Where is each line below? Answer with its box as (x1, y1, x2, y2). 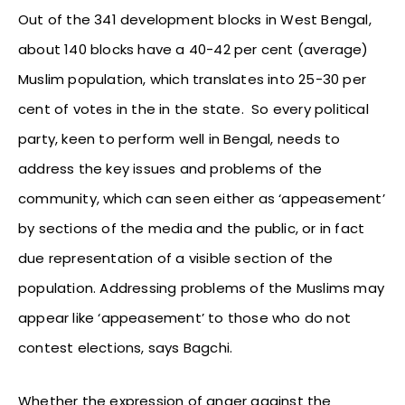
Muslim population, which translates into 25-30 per (18, 70, 367, 89)
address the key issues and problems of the (18, 159, 323, 179)
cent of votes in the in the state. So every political (18, 99, 369, 119)
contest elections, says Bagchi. (18, 338, 233, 358)
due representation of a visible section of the (18, 249, 334, 268)
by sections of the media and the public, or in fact (18, 219, 365, 239)
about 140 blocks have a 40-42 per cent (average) (18, 40, 369, 60)
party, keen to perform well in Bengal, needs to (18, 129, 341, 149)
